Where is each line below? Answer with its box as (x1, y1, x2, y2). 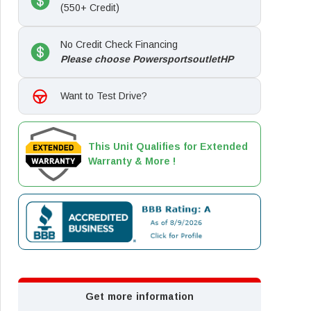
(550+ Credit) (60, 2, 119, 14)
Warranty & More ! (88, 155, 176, 167)
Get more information (85, 290, 194, 302)
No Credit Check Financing (60, 39, 178, 51)
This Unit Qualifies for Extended (88, 141, 248, 153)
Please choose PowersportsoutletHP (60, 53, 233, 65)
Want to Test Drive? (60, 90, 147, 102)
